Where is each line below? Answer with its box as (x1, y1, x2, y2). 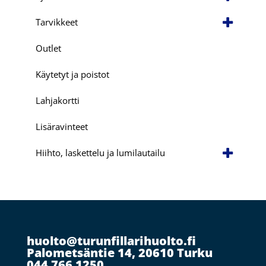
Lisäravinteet (35, 120, 88, 132)
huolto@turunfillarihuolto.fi (26, 233, 196, 249)
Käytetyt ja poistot (35, 68, 109, 80)
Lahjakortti (35, 94, 80, 106)
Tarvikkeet (35, 15, 78, 28)
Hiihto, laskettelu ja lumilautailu (35, 146, 165, 159)
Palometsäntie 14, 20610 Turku (26, 245, 213, 261)
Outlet (35, 42, 61, 54)
